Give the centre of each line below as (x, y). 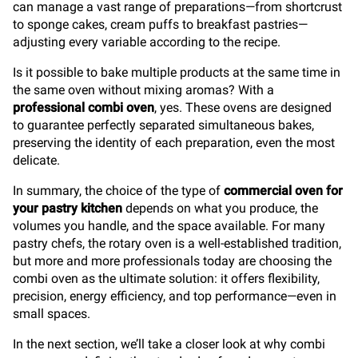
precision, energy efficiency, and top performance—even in (175, 296)
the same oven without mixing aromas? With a (143, 90)
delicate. (36, 160)
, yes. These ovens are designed (243, 107)
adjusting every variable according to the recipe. (147, 42)
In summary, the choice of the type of (118, 191)
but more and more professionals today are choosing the (172, 261)
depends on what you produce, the (220, 208)
